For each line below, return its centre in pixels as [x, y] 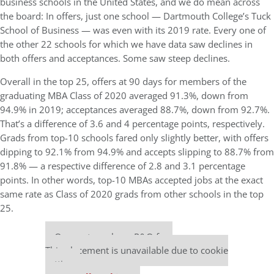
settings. [63, 264]
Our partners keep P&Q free [113, 237]
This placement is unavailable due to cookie [137, 250]
